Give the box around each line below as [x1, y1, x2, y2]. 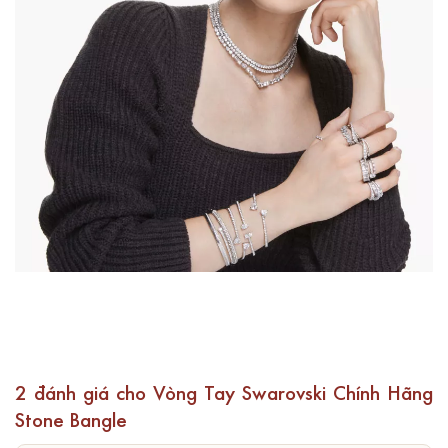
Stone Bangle [15, 403, 127, 433]
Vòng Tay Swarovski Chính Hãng [153, 376, 433, 406]
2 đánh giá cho [15, 376, 153, 406]
